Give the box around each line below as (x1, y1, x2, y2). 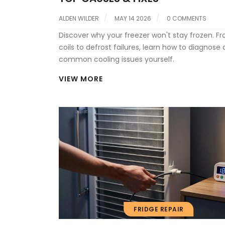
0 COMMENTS (167, 14, 206, 23)
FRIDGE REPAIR (134, 205, 184, 214)
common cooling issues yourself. (59, 54, 174, 64)
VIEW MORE (59, 73, 103, 84)
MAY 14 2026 (115, 14, 151, 23)
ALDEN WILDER (59, 14, 99, 23)
